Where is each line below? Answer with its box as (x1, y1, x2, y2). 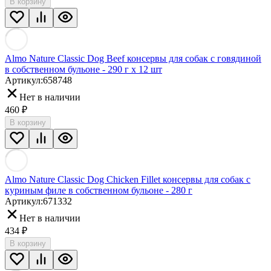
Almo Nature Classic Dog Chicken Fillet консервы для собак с (5, 174, 250, 185)
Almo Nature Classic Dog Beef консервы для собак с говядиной (5, 53, 261, 64)
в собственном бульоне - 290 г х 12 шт (5, 64, 162, 75)
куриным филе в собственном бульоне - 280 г (5, 185, 192, 196)
